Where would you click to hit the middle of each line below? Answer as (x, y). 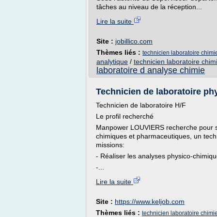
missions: (111, 145)
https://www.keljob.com (150, 201)
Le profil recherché (125, 116)
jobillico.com (134, 41)
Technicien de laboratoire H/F (141, 105)
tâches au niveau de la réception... (149, 7)
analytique (112, 62)
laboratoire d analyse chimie (151, 70)
